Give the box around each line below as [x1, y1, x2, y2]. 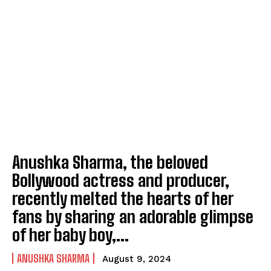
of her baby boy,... [12, 224, 129, 246]
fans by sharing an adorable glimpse [12, 206, 253, 227]
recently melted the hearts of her [12, 188, 233, 209]
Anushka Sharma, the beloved [12, 152, 208, 173]
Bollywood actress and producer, [12, 170, 229, 191]
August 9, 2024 [102, 253, 171, 265]
